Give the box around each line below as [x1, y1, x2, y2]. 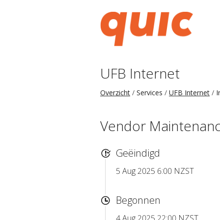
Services [137, 88, 163, 97]
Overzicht [100, 88, 130, 97]
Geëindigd [116, 146, 160, 160]
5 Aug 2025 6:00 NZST [116, 165, 194, 176]
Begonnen [116, 193, 161, 207]
